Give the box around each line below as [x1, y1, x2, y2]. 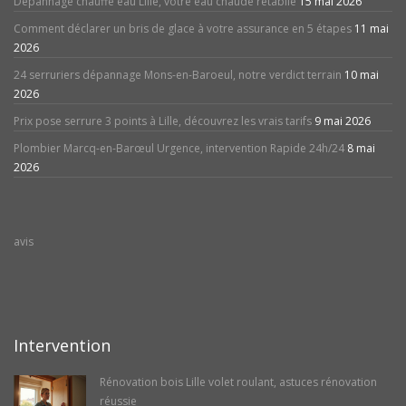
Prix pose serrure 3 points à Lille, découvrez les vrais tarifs [14, 113, 312, 130]
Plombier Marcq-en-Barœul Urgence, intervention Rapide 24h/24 [14, 140, 344, 157]
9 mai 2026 [314, 113, 371, 130]
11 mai [354, 21, 389, 37]
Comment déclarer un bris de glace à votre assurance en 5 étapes [14, 21, 352, 37]
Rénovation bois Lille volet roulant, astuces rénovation [100, 374, 377, 391]
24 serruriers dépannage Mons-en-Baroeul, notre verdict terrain [14, 67, 342, 83]
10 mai [344, 67, 379, 83]
